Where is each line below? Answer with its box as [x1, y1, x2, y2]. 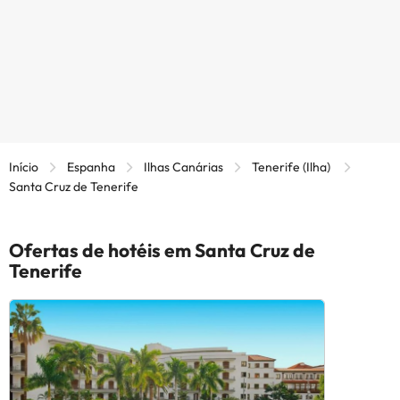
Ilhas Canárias [144, 158, 223, 175]
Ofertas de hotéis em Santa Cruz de [9, 237, 315, 262]
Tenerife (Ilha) [252, 158, 333, 175]
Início [9, 158, 38, 175]
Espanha [67, 158, 115, 175]
